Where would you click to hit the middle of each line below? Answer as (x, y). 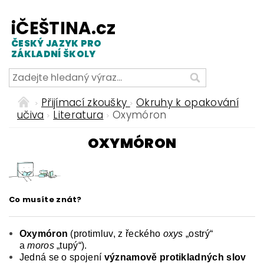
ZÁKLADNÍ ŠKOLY (54, 54)
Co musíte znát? (45, 199)
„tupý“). (70, 245)
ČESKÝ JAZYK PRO (57, 43)
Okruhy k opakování (187, 102)
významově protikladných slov (175, 257)
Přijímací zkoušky (85, 102)
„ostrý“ (198, 233)
